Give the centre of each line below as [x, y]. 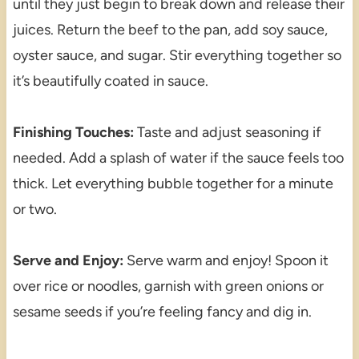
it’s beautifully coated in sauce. [110, 81]
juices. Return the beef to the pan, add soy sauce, [170, 30]
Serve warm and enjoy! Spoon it [226, 261]
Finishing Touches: [73, 133]
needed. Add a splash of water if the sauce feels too [178, 158]
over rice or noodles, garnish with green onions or [168, 286]
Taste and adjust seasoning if [227, 133]
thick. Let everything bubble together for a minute [173, 184]
